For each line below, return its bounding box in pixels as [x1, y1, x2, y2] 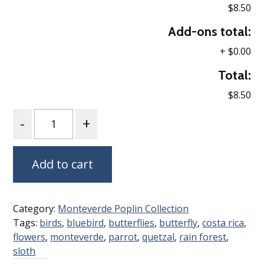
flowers [13, 230, 46, 243]
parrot [108, 230, 138, 243]
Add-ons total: [167, 23, 251, 39]
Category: [13, 202, 58, 215]
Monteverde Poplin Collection [58, 202, 189, 215]
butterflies [108, 216, 155, 229]
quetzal [142, 230, 175, 243]
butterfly [159, 216, 198, 229]
